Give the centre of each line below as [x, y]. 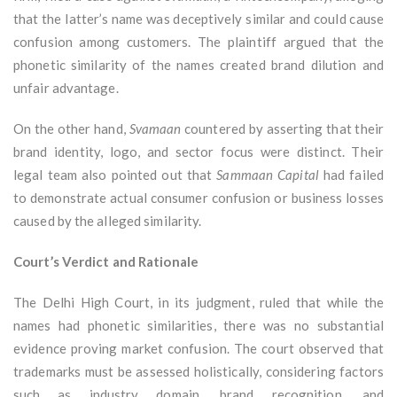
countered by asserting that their [282, 129]
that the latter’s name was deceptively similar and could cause [198, 19]
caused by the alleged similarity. [108, 221]
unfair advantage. [66, 88]
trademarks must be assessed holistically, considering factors [198, 372]
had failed [351, 175]
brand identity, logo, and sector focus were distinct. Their [198, 152]
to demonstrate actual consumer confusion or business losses [198, 198]
